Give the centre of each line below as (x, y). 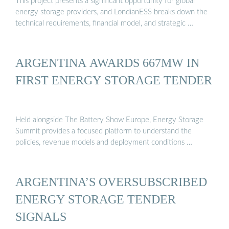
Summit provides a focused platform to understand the (104, 131)
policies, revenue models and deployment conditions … (104, 142)
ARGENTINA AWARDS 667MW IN (107, 63)
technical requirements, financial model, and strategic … (104, 24)
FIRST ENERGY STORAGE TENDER (114, 80)
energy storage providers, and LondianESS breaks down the (111, 12)
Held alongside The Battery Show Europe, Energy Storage (109, 120)
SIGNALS (41, 217)
